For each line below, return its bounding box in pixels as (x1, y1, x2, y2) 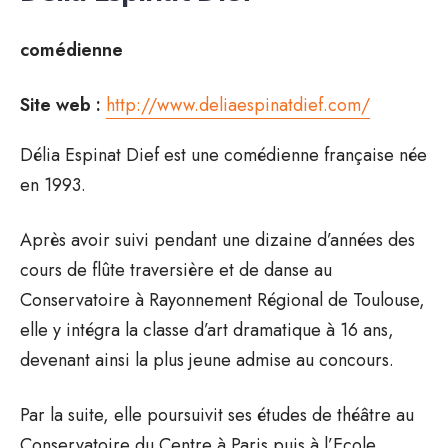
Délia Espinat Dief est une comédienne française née (20, 141, 427, 168)
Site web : (20, 91, 101, 118)
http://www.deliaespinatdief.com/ (106, 91, 370, 118)
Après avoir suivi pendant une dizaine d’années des (20, 226, 415, 253)
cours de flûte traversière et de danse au (20, 256, 332, 283)
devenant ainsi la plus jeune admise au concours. (20, 346, 394, 373)
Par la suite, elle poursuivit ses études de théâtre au (20, 401, 414, 428)
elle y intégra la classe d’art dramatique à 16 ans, (20, 316, 394, 343)
